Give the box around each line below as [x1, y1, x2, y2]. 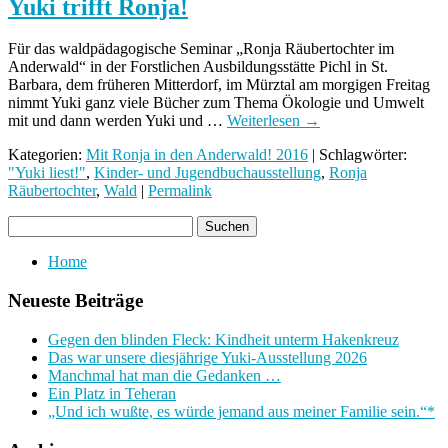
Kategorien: [8, 146, 86, 164]
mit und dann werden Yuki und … [8, 112, 227, 130]
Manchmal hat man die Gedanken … [48, 366, 281, 384]
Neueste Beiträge [8, 290, 143, 312]
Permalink [148, 182, 212, 200]
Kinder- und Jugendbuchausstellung [94, 164, 321, 182]
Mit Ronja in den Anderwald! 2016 [86, 146, 308, 164]
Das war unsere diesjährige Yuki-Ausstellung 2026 [48, 348, 367, 366]
